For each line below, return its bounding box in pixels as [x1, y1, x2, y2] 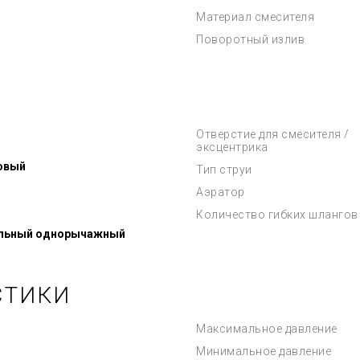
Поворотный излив [196, 33, 305, 46]
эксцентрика [196, 141, 268, 153]
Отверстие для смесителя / [196, 128, 350, 141]
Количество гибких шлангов [196, 208, 358, 221]
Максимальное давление [196, 322, 337, 335]
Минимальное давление [196, 345, 331, 358]
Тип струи [196, 163, 252, 176]
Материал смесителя [196, 10, 314, 23]
